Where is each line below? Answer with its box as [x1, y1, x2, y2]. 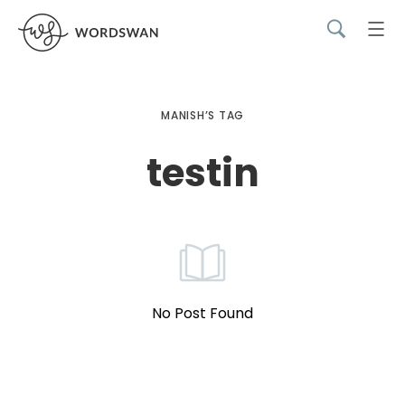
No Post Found [152, 303, 253, 324]
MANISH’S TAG [161, 108, 244, 123]
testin [146, 146, 259, 200]
